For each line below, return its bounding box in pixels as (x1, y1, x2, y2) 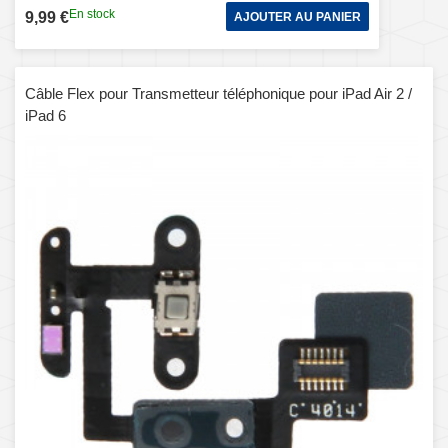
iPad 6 (25, 106, 66, 124)
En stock (69, 6, 115, 21)
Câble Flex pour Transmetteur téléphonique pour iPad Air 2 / (25, 84, 412, 102)
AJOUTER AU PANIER (234, 9, 361, 24)
